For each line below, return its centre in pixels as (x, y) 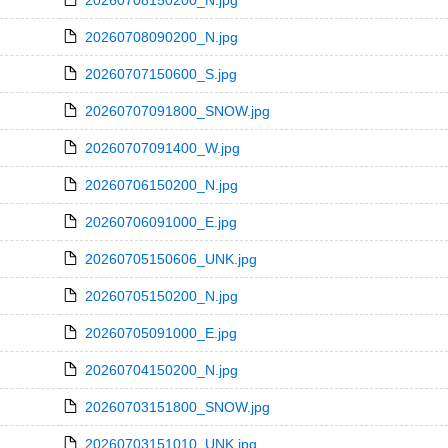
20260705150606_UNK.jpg (170, 259)
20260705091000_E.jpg (160, 333)
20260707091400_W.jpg (162, 148)
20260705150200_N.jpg (161, 296)
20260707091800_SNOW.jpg (177, 111)
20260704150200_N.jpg (161, 370)
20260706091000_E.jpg (160, 222)
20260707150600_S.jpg (160, 74)
